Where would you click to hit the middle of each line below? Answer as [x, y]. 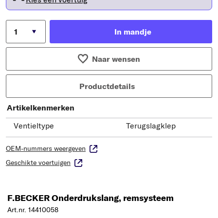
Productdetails [107, 86]
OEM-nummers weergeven [46, 149]
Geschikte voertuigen [38, 163]
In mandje [133, 32]
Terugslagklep [151, 126]
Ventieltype [34, 126]
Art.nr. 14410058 [33, 210]
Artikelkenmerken [41, 108]
